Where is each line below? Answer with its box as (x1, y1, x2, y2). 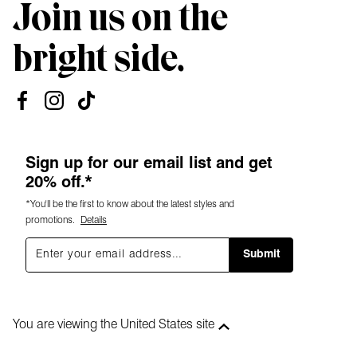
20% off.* (25, 175, 92, 191)
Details (80, 215, 107, 226)
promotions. (25, 215, 77, 226)
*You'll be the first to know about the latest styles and (25, 199, 234, 210)
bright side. (13, 34, 185, 80)
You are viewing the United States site (13, 318, 214, 331)
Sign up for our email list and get (25, 155, 272, 172)
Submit (243, 248, 280, 261)
